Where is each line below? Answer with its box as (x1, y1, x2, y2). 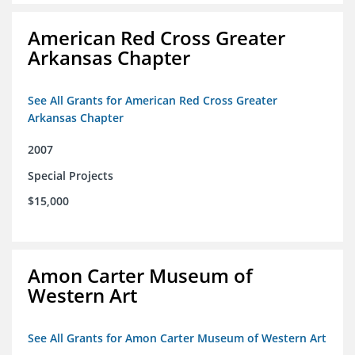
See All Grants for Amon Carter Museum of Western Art (28, 330, 326, 346)
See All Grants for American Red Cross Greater (28, 93, 277, 109)
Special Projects (28, 168, 113, 184)
